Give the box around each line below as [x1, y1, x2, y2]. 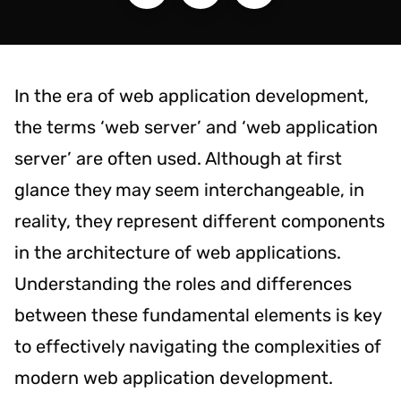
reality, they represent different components [14, 209, 385, 232]
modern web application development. [14, 366, 333, 388]
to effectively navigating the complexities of [14, 335, 381, 357]
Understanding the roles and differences [14, 272, 352, 294]
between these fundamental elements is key [14, 303, 381, 326]
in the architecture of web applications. [14, 241, 341, 263]
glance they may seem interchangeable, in [14, 178, 364, 200]
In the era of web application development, [14, 84, 369, 107]
